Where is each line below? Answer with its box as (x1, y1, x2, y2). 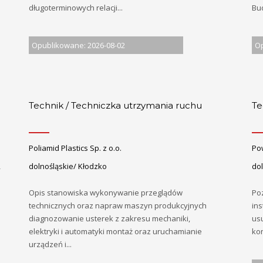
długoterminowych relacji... (29, 2, 123, 14)
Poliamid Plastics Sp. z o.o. (29, 143, 122, 154)
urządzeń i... (29, 238, 72, 249)
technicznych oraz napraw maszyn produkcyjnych (29, 200, 207, 211)
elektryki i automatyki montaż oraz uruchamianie (29, 225, 202, 237)
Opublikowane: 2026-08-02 (32, 39, 125, 50)
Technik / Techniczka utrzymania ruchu (29, 99, 202, 111)
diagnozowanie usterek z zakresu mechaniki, (29, 213, 190, 224)
